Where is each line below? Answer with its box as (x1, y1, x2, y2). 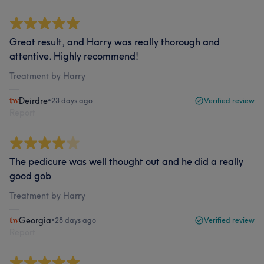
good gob (9, 170, 51, 181)
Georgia (19, 215, 51, 226)
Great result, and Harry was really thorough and (9, 36, 220, 48)
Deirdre (19, 95, 48, 106)
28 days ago (55, 216, 96, 225)
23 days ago (51, 96, 93, 105)
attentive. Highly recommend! (9, 50, 138, 62)
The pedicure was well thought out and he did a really (9, 156, 243, 167)
